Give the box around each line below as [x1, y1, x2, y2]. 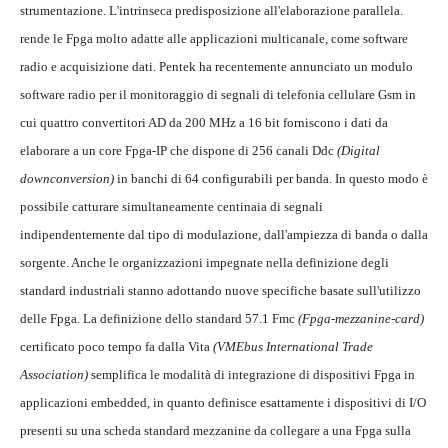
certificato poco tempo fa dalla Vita [20, 339, 213, 355]
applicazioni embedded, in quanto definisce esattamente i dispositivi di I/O [20, 395, 426, 411]
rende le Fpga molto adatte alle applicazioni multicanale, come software [20, 31, 408, 47]
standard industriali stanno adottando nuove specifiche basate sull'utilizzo [20, 283, 421, 299]
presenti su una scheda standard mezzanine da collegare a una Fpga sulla [20, 423, 411, 439]
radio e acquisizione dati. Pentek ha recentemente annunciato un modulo [20, 59, 413, 75]
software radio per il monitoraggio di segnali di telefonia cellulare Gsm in [20, 87, 416, 103]
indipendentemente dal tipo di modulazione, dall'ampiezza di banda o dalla [20, 227, 428, 243]
